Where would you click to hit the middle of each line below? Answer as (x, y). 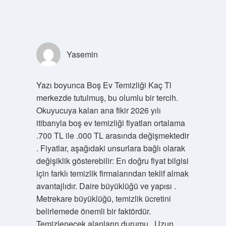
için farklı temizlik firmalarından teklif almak (112, 173)
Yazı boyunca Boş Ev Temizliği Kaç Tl (104, 85)
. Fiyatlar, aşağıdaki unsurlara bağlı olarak (110, 148)
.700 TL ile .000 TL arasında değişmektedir (112, 135)
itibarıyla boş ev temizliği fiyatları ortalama (110, 123)
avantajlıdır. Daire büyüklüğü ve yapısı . (106, 186)
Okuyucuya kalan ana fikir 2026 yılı (98, 110)
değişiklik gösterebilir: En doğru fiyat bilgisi (112, 160)
